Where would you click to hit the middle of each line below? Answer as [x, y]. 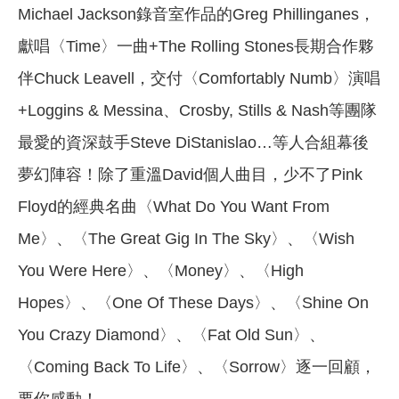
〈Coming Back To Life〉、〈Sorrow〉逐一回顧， [197, 367]
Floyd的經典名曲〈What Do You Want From [174, 207]
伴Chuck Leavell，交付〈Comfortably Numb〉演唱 [199, 78]
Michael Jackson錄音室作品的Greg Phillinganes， [196, 14]
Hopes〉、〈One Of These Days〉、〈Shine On [193, 303]
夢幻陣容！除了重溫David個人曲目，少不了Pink [190, 175]
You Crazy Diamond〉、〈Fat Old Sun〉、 [171, 335]
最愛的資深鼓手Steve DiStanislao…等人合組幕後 [193, 142]
